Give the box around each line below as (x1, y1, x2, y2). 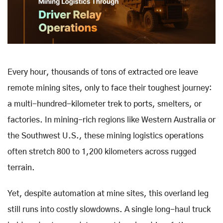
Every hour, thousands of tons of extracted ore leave (7, 68, 198, 76)
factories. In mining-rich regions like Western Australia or (7, 115, 216, 124)
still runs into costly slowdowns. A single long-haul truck (7, 205, 211, 214)
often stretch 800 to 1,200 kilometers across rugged (7, 147, 196, 156)
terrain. (7, 163, 35, 172)
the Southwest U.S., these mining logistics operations (7, 131, 204, 140)
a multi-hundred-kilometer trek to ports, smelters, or (7, 100, 202, 108)
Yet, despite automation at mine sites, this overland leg (7, 189, 209, 198)
